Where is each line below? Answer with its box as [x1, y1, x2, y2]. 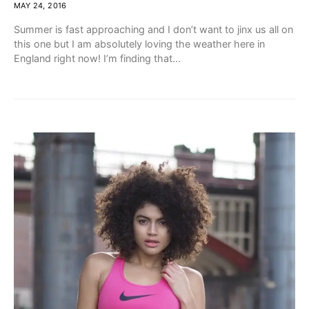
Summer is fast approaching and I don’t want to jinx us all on [14, 23, 293, 36]
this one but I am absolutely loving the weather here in [14, 38, 265, 50]
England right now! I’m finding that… [14, 52, 181, 65]
